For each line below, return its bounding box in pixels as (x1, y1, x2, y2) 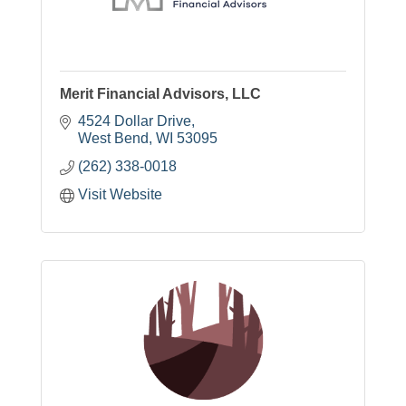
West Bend (78, 130, 149, 147)
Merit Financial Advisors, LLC (60, 86, 261, 102)
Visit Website (78, 187, 162, 203)
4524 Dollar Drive (78, 113, 191, 130)
